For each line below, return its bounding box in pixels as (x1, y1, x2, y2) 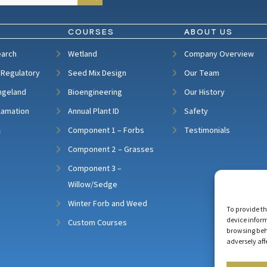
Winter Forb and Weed (67, 198, 147, 209)
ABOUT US (184, 26, 234, 38)
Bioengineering (67, 86, 122, 97)
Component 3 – (67, 163, 122, 173)
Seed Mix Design (67, 67, 126, 78)
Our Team (184, 67, 220, 78)
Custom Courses (67, 217, 127, 228)
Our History (184, 86, 225, 97)
